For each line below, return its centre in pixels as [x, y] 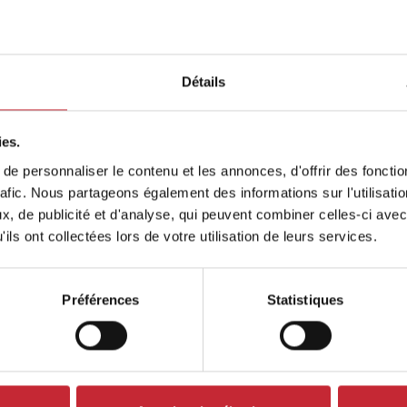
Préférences [101, 300]
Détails [203, 82]
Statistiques [305, 300]
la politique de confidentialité [140, 85]
